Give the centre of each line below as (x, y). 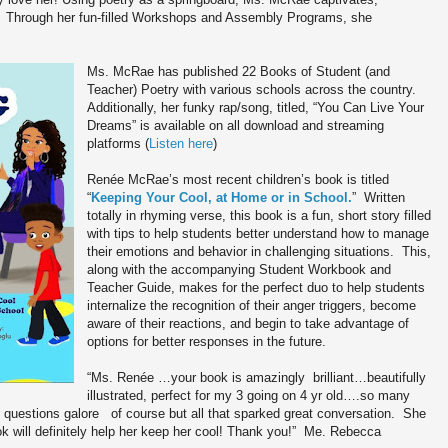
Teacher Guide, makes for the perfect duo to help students (256, 288)
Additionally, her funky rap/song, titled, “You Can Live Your (256, 108)
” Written (379, 198)
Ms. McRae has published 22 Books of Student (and (239, 72)
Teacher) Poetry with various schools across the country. (254, 90)
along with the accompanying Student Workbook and (239, 270)
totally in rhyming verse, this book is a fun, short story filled (259, 216)
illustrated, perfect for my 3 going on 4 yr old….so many (249, 396)
